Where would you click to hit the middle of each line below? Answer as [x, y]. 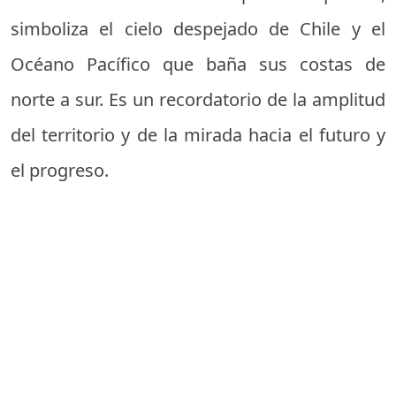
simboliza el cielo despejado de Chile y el [198, 28]
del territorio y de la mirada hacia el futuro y [198, 134]
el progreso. [60, 170]
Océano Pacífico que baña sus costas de [198, 64]
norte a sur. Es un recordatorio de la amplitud [198, 99]
